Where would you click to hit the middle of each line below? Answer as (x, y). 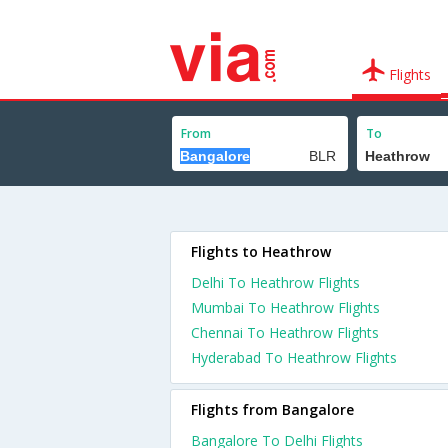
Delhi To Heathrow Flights (275, 282)
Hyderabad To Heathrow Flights (294, 357)
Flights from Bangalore (272, 409)
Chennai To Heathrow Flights (285, 332)
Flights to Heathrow (261, 251)
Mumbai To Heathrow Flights (285, 307)
